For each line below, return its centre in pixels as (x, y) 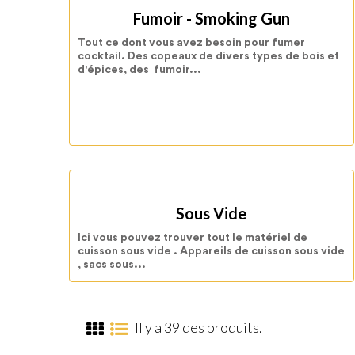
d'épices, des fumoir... (139, 69)
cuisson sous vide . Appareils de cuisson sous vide (211, 252)
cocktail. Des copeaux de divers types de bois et (208, 56)
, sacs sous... (112, 265)
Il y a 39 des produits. (198, 328)
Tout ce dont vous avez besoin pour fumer (191, 42)
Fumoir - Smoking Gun (211, 18)
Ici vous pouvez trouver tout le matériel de (193, 238)
